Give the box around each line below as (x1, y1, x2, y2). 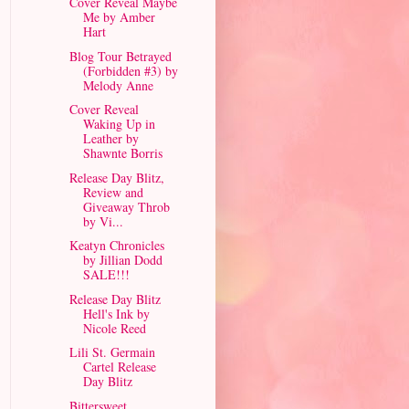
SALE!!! (82, 266, 130, 283)
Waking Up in (82, 115, 155, 132)
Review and (82, 183, 143, 201)
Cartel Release (82, 358, 156, 375)
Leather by (82, 130, 139, 147)
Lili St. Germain (68, 343, 155, 361)
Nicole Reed (82, 319, 146, 337)
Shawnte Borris (82, 144, 163, 162)
